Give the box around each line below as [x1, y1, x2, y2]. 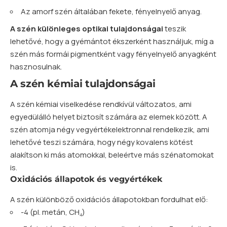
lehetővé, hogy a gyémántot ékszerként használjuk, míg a [10, 35, 214, 47]
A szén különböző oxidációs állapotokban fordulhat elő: [10, 194, 208, 205]
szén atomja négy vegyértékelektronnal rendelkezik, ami [10, 124, 209, 135]
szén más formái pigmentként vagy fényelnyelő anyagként [10, 48, 216, 59]
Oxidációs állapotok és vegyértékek [10, 174, 162, 184]
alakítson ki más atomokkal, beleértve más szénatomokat [10, 149, 214, 161]
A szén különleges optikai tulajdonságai [10, 23, 163, 34]
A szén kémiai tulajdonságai [10, 77, 156, 90]
